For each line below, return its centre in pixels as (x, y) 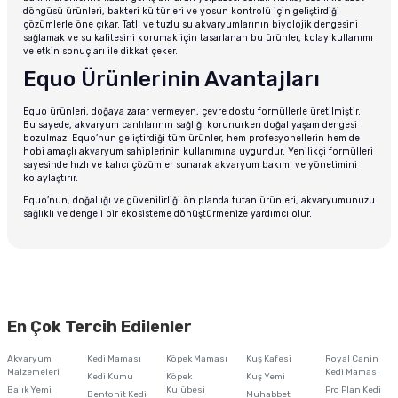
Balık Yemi (29, 390)
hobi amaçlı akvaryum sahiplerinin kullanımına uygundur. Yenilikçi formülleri (198, 152)
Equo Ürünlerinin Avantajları (171, 80)
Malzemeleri (33, 373)
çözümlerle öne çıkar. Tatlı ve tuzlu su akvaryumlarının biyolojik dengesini (191, 25)
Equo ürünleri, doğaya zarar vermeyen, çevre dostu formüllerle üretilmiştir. (192, 112)
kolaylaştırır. (51, 179)
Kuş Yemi (265, 377)
